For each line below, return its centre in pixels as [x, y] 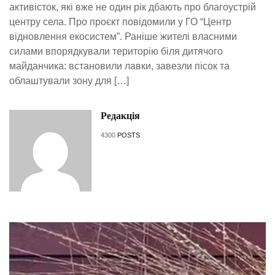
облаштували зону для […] [69, 80]
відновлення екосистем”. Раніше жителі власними [123, 36]
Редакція [120, 115]
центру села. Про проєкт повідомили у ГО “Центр [120, 21]
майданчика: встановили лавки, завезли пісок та [119, 66]
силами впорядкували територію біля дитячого [116, 51]
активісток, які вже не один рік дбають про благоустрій [133, 7]
